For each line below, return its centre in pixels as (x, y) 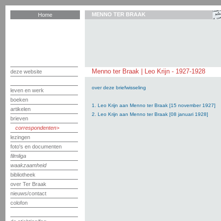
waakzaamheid (28, 165)
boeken (19, 100)
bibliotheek (23, 175)
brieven (19, 118)
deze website (26, 72)
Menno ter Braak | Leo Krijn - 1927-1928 (148, 71)
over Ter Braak (28, 184)
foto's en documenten (36, 147)
